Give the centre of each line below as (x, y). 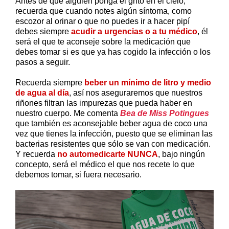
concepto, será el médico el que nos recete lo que (105, 164)
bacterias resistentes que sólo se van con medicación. (113, 144)
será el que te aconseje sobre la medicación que (103, 41)
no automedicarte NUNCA (108, 154)
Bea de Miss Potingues (165, 113)
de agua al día (42, 93)
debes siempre (43, 31)
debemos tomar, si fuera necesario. (78, 174)
